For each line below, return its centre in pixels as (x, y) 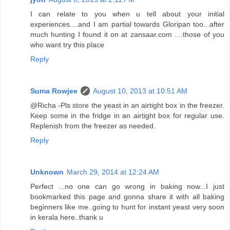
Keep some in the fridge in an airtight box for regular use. (127, 116)
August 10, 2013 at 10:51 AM (140, 91)
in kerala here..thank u (67, 217)
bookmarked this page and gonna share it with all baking (127, 197)
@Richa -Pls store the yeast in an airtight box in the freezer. (127, 106)
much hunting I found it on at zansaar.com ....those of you (127, 35)
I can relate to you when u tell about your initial (127, 14)
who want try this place (67, 45)
